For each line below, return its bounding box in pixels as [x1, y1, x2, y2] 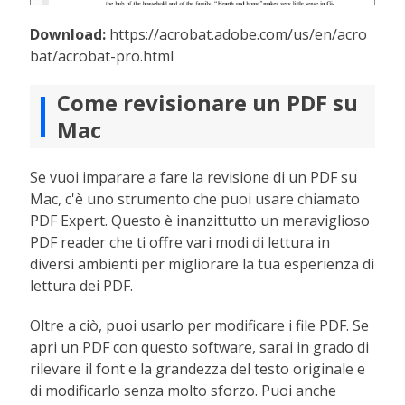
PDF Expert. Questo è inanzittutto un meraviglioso [30, 211, 371, 231]
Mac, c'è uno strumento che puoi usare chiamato [30, 189, 361, 210]
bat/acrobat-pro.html [30, 46, 174, 67]
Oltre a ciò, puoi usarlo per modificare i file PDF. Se [30, 316, 370, 336]
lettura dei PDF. [30, 276, 134, 297]
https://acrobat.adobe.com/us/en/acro [106, 24, 368, 45]
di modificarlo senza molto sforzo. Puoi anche [30, 381, 337, 401]
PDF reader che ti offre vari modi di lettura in [30, 232, 331, 253]
